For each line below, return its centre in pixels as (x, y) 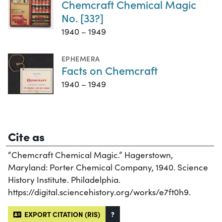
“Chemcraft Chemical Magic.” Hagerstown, (90, 155)
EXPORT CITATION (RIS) (61, 214)
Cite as (26, 136)
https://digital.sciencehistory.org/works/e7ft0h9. (99, 192)
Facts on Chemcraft (110, 70)
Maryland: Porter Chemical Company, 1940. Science (108, 167)
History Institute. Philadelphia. (64, 180)
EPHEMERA (81, 58)
